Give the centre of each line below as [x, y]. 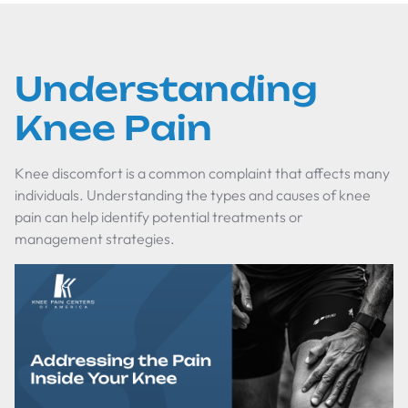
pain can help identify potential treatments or [159, 217]
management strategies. [95, 239]
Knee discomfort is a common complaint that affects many [202, 173]
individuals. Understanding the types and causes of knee [193, 195]
